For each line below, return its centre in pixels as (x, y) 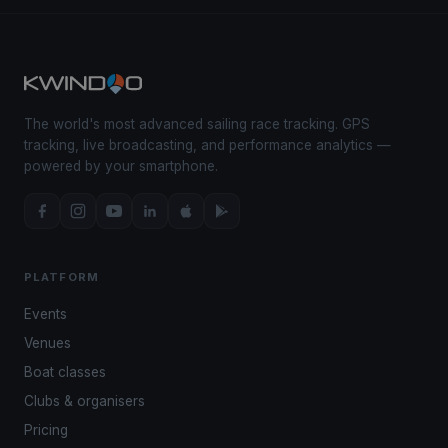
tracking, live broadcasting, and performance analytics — (207, 145)
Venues (47, 343)
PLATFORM (61, 277)
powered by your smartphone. (121, 166)
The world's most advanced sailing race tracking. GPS (197, 124)
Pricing (46, 430)
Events (45, 314)
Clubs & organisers (84, 401)
